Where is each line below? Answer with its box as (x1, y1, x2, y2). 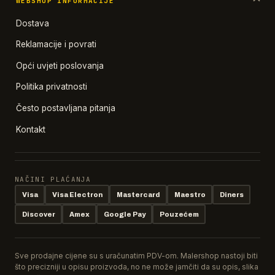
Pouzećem (159, 210, 199, 218)
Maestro (174, 190, 206, 198)
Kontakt (16, 124, 45, 134)
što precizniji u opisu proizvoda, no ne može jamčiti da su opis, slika (15, 262, 258, 272)
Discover (21, 210, 55, 218)
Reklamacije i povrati (16, 39, 96, 50)
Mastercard (116, 190, 160, 198)
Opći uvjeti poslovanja (16, 60, 104, 71)
